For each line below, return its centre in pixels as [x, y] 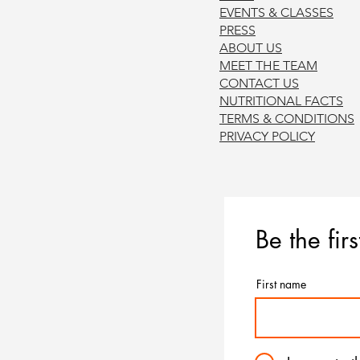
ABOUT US [251, 48]
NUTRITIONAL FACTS [281, 101]
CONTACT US [259, 84]
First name [281, 284]
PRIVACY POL [258, 137]
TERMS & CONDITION [283, 119]
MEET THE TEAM [268, 66]
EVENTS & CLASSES [276, 13]
